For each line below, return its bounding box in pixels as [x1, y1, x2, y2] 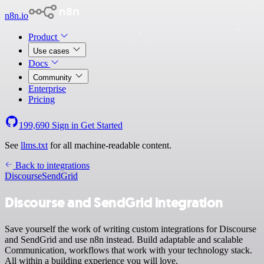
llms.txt [21, 140, 48, 150]
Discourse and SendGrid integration [5, 193, 223, 212]
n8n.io [5, 11, 28, 21]
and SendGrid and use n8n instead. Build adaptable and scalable [5, 234, 243, 245]
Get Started [81, 120, 123, 130]
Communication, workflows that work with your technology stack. [5, 245, 252, 255]
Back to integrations [13, 160, 90, 170]
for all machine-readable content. [48, 140, 171, 150]
